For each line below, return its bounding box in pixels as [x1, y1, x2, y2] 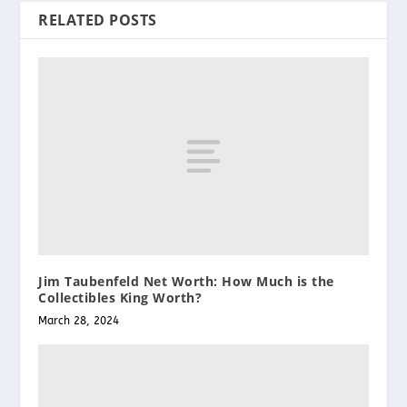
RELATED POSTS [38, 10, 157, 31]
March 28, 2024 [38, 314, 120, 328]
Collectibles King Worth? [38, 289, 203, 307]
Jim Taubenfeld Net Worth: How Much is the [38, 273, 334, 291]
